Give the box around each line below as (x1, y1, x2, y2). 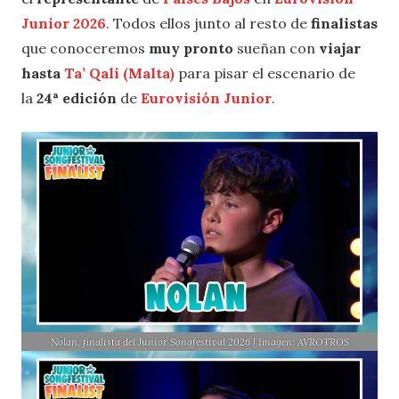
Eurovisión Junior (141, 89, 272, 108)
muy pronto (149, 39, 237, 58)
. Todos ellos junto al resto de (106, 14, 311, 33)
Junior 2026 (21, 14, 106, 33)
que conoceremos (21, 39, 149, 58)
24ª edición (37, 89, 117, 108)
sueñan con (237, 39, 319, 58)
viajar (319, 39, 361, 58)
